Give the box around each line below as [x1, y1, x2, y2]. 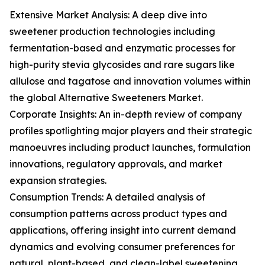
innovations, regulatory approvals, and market [9, 158, 222, 170]
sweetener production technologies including [9, 25, 215, 38]
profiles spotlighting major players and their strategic [9, 125, 252, 137]
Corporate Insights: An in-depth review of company [9, 108, 242, 121]
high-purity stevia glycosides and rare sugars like [9, 59, 235, 71]
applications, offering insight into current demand [9, 224, 236, 237]
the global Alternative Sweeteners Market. [9, 92, 203, 104]
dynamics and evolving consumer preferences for [9, 241, 235, 253]
